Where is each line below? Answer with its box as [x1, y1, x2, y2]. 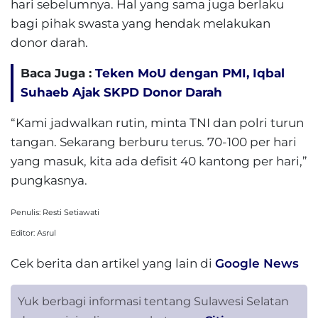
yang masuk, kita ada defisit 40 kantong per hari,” [11, 154, 307, 168]
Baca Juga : [21, 66, 95, 80]
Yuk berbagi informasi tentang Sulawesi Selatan [18, 295, 289, 308]
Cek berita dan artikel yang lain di [11, 256, 215, 270]
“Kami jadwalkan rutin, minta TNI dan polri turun [11, 116, 304, 130]
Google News [215, 256, 299, 270]
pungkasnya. [11, 173, 87, 187]
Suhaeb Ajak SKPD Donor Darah [21, 85, 222, 99]
